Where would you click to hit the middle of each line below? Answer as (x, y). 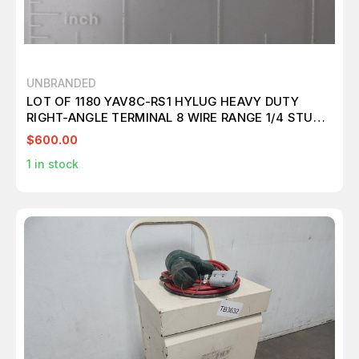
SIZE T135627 (67, 134)
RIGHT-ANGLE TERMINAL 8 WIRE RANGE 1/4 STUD (174, 118)
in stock (55, 164)
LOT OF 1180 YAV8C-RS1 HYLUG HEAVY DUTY (163, 102)
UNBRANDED (61, 83)
